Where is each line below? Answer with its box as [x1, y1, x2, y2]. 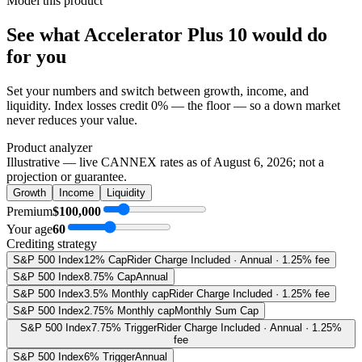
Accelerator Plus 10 [84, 23, 247, 45]
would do [247, 23, 327, 45]
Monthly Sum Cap [175, 304, 259, 317]
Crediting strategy [6, 236, 97, 250]
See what [6, 23, 84, 45]
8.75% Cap [84, 270, 136, 283]
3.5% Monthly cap [84, 287, 169, 300]
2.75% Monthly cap [84, 304, 175, 317]
